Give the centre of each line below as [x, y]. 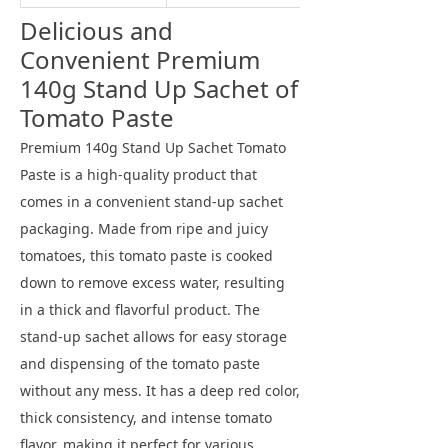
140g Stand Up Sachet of [159, 88]
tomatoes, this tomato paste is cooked [146, 255]
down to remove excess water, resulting [152, 282]
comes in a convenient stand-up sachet [151, 201]
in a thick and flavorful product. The [140, 309]
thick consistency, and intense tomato [146, 417]
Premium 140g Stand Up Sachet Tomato [153, 147]
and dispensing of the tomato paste [140, 363]
